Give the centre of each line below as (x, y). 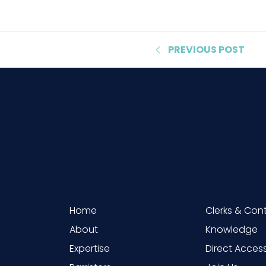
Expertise (90, 248)
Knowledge (232, 229)
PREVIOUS (193, 49)
